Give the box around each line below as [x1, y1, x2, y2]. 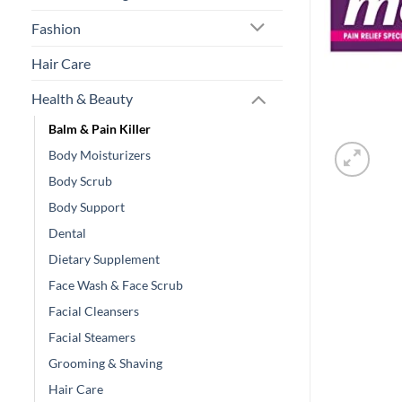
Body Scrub [48, 172, 112, 188]
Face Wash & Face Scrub [48, 276, 183, 293]
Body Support [48, 198, 125, 214]
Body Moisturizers [48, 146, 151, 162]
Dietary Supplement [48, 250, 160, 267]
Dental [48, 224, 86, 240]
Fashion [31, 20, 81, 38]
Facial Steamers [48, 328, 135, 345]
